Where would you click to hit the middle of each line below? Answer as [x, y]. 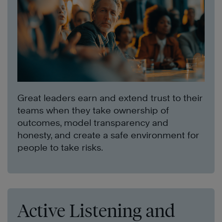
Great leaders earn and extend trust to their [110, 98]
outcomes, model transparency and [93, 122]
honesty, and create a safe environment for [108, 135]
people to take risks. [60, 147]
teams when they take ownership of [93, 110]
